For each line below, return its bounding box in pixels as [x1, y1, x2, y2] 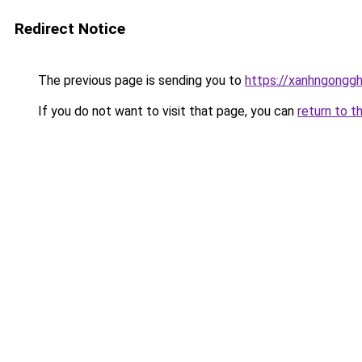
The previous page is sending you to [35, 73, 245, 88]
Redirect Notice [15, 19, 125, 38]
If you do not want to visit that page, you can [35, 103, 297, 119]
